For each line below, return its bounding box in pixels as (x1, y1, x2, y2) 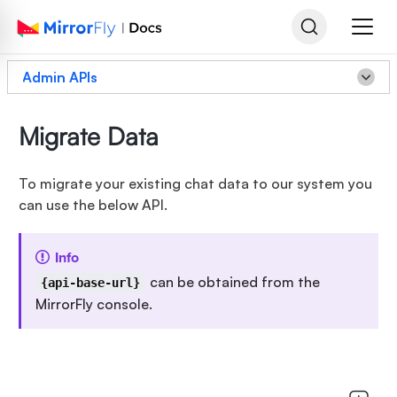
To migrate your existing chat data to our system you (18, 175, 372, 192)
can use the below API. (18, 196, 167, 214)
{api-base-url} (41, 276, 141, 290)
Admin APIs (22, 68, 97, 86)
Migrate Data (18, 121, 159, 152)
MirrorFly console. (35, 295, 152, 313)
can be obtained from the (145, 273, 320, 291)
